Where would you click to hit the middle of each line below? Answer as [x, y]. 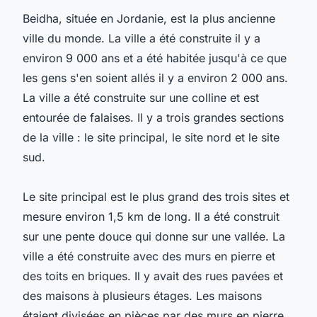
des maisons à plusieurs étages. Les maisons [142, 295]
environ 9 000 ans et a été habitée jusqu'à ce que [155, 58]
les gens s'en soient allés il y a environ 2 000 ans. [155, 77]
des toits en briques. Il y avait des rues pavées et [153, 276]
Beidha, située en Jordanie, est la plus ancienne [149, 18]
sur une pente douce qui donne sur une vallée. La [154, 236]
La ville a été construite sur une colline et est [141, 97]
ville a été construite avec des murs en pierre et [149, 256]
